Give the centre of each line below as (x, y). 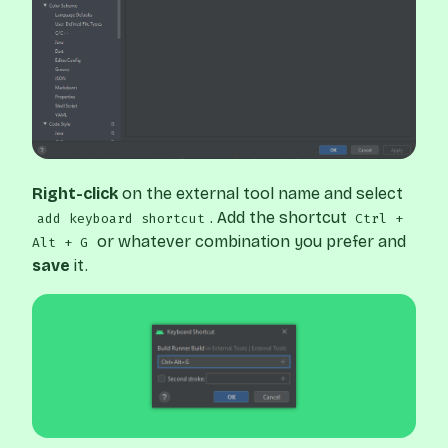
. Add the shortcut (280, 217)
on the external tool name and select (260, 193)
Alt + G (60, 242)
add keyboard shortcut (120, 218)
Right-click (75, 193)
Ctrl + (379, 218)
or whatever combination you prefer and (249, 241)
